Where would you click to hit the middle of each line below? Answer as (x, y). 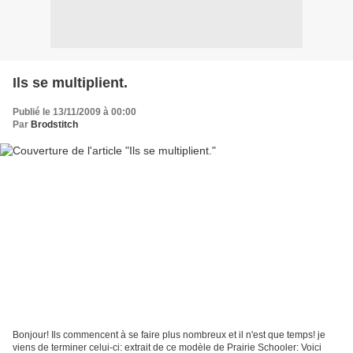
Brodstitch (54, 124)
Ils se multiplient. (70, 82)
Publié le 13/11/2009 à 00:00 (74, 111)
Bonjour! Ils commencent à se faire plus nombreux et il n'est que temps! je (169, 335)
